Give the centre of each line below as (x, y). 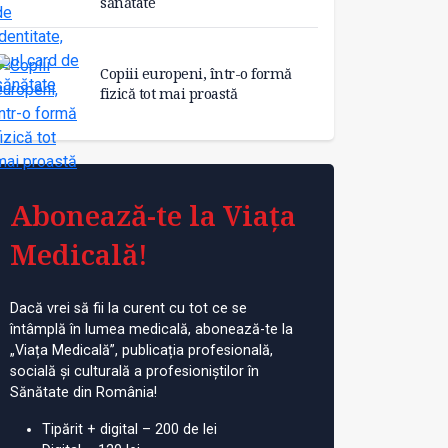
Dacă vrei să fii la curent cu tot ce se (128, 308)
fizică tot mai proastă (168, 93)
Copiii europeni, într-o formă (196, 73)
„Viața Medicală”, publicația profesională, (141, 350)
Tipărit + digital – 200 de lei (129, 429)
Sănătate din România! (83, 392)
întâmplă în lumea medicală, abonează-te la (151, 329)
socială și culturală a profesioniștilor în (134, 371)
